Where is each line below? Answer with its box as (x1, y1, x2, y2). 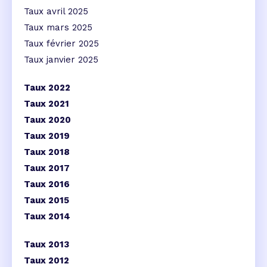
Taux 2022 (24, 82, 70, 94)
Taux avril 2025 (24, 6, 88, 17)
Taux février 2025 (24, 38, 99, 49)
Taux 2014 (24, 211, 70, 222)
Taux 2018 (24, 147, 70, 158)
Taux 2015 (24, 195, 69, 206)
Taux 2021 (24, 98, 69, 110)
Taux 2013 (24, 239, 69, 250)
